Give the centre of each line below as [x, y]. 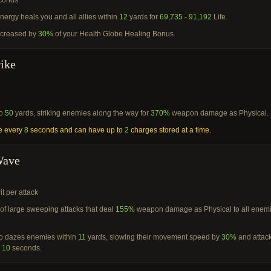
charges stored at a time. [170, 130]
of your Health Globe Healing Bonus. [114, 34]
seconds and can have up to [77, 130]
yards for [144, 17]
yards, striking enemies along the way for [82, 113]
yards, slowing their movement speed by [154, 237]
